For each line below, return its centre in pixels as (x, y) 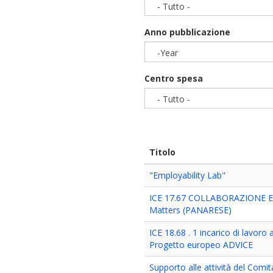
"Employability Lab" (188, 175)
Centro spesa (174, 78)
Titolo (163, 152)
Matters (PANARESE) (191, 210)
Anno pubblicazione (188, 32)
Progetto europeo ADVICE (201, 245)
